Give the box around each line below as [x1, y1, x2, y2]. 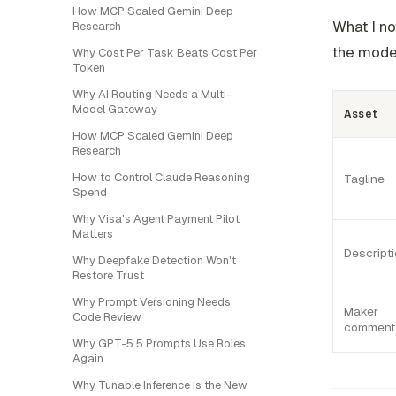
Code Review [72, 309, 141, 324]
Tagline [344, 170, 385, 187]
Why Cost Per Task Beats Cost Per [72, 45, 257, 60]
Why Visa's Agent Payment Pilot [72, 211, 240, 226]
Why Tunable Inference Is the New [72, 377, 247, 392]
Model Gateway [72, 102, 157, 117]
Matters [72, 226, 113, 241]
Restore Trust [72, 268, 144, 283]
